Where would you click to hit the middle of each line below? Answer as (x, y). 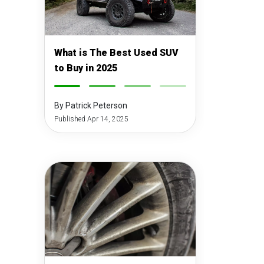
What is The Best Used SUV (116, 53)
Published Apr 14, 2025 (91, 119)
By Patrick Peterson (90, 105)
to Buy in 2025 (85, 68)
